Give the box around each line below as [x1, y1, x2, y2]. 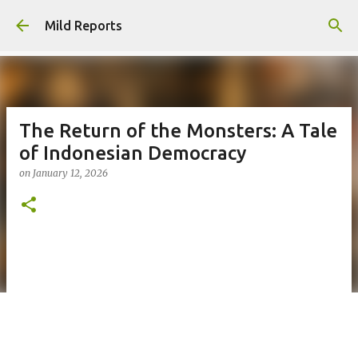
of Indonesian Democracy [19, 142, 246, 164]
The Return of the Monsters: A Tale [19, 120, 337, 141]
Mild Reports [45, 18, 122, 33]
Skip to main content [119, 13, 239, 27]
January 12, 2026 [33, 167, 108, 179]
